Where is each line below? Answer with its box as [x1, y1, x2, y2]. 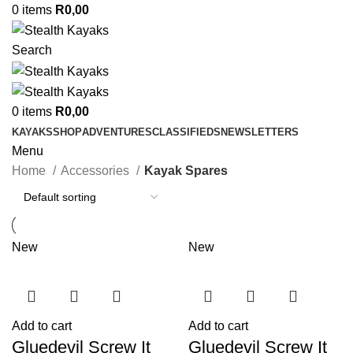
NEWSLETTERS [221, 125, 299, 138]
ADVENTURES [82, 125, 152, 138]
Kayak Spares [144, 163, 228, 177]
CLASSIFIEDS [152, 125, 221, 138]
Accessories [61, 163, 132, 177]
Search [12, 43, 52, 58]
